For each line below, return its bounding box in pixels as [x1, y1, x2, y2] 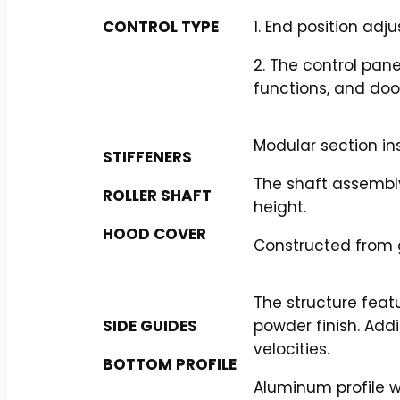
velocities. [254, 337, 329, 360]
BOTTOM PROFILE [103, 353, 237, 375]
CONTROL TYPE [103, 15, 219, 37]
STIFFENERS [103, 146, 192, 168]
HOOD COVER [103, 222, 206, 245]
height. [254, 196, 306, 218]
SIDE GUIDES [103, 314, 197, 337]
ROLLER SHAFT [103, 184, 212, 206]
